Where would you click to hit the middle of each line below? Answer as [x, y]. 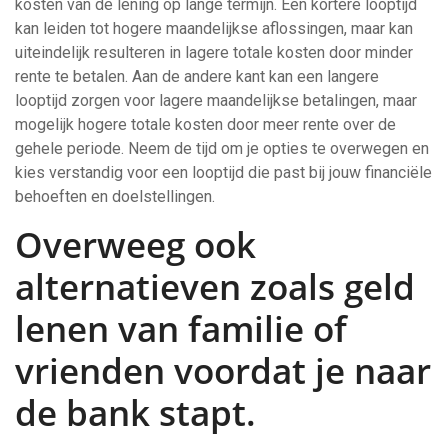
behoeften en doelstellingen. [115, 197]
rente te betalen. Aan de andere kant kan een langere [197, 77]
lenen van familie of [181, 329]
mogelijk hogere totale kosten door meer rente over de [205, 125]
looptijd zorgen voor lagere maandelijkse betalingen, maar [216, 101]
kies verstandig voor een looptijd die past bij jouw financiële [223, 173]
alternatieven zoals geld [215, 287]
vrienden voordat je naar [223, 371]
